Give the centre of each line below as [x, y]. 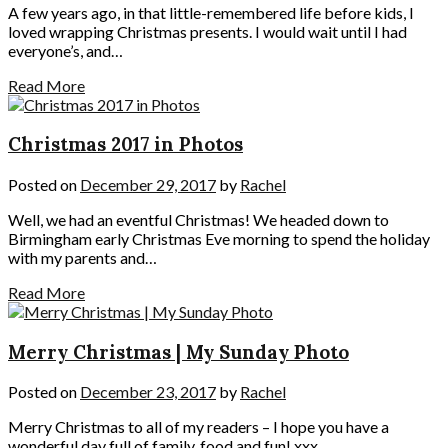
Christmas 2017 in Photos [125, 144]
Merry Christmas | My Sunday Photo [178, 351]
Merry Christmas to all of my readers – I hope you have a [198, 427]
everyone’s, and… [65, 50]
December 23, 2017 [148, 392]
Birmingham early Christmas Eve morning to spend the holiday [219, 238]
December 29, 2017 [148, 184]
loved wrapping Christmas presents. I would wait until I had [207, 31]
